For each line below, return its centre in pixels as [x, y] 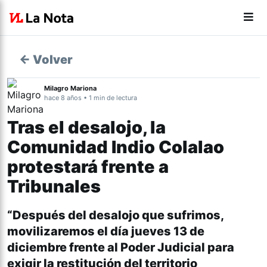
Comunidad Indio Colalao [116, 147]
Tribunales [54, 186]
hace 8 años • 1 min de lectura [91, 98]
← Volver [46, 60]
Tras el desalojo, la [86, 127]
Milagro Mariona [70, 88]
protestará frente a [88, 167]
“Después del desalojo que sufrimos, [115, 215]
